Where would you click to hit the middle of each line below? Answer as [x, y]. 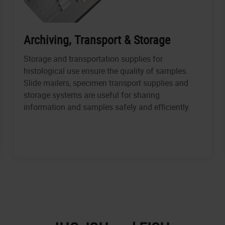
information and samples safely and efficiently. [107, 107]
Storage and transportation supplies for [93, 59]
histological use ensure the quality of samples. [106, 71]
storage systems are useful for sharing [92, 95]
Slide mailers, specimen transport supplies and [106, 83]
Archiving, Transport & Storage [97, 40]
